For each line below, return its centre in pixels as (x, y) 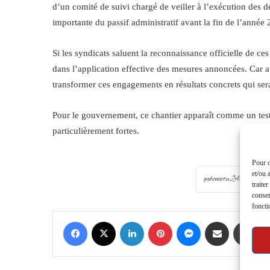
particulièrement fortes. (96, 131)
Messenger (218, 221)
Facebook (103, 221)
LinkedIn (159, 221)
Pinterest (186, 221)
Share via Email (238, 221)
